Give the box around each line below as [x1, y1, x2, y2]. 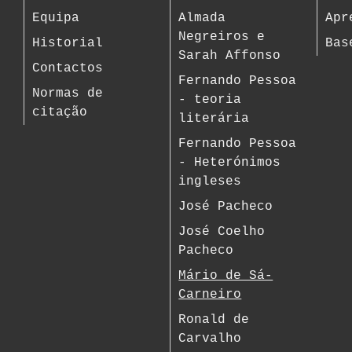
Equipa [32, 11, 80, 25]
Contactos [32, 61, 104, 75]
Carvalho [178, 332, 242, 346]
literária [178, 112, 250, 126]
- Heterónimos [178, 156, 281, 170]
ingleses [178, 174, 242, 189]
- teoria [178, 93, 242, 107]
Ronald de [178, 313, 250, 327]
